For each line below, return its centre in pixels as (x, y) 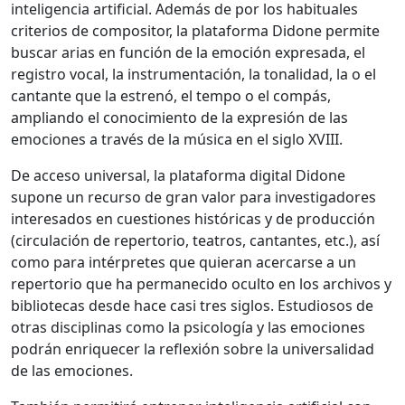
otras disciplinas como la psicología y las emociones (188, 328)
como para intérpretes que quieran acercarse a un (184, 263)
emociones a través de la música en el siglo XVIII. (177, 140)
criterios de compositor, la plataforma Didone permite (195, 31)
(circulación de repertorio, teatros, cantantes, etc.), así (195, 241)
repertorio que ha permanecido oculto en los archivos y (201, 284)
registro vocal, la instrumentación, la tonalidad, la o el (193, 75)
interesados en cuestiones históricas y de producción (193, 219)
